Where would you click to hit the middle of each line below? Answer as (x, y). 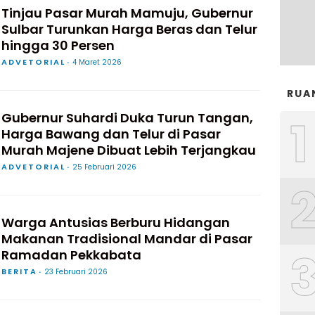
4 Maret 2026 (97, 62)
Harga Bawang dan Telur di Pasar (111, 134)
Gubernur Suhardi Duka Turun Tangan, (127, 118)
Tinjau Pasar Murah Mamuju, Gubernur (127, 13)
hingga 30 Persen (58, 45)
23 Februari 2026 (76, 272)
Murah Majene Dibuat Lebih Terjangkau (129, 150)
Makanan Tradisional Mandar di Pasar (127, 239)
